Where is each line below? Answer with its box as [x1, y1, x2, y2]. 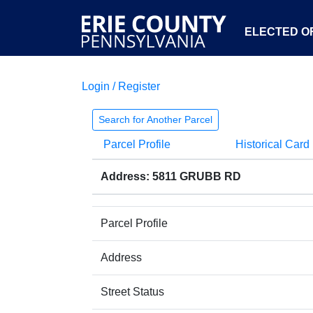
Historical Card [235, 138, 310, 150]
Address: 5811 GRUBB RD [101, 170, 241, 182]
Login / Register [82, 80, 160, 92]
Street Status [101, 286, 164, 298]
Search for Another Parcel [99, 114, 212, 125]
